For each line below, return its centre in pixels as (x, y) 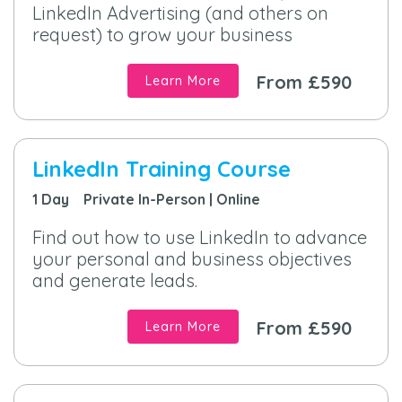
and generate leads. (115, 281)
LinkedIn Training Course (162, 169)
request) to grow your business (162, 35)
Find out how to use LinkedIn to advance (200, 238)
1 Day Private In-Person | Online (146, 200)
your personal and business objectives (192, 259)
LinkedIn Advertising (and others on (180, 13)
